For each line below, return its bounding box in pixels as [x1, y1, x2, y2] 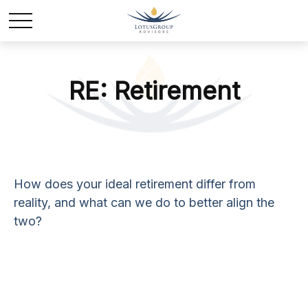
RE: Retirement [68, 76, 240, 106]
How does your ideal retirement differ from [14, 177, 256, 191]
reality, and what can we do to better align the [14, 195, 274, 210]
